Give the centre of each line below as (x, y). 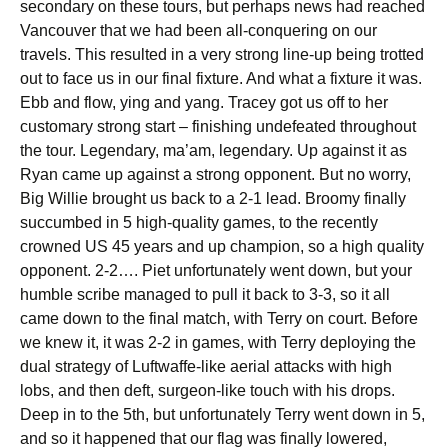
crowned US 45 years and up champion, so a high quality (222, 246)
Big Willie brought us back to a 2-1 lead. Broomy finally (213, 198)
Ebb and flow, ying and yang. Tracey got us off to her (204, 102)
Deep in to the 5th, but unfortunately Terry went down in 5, (222, 414)
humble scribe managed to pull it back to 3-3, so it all (205, 294)
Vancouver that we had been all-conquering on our (198, 30)
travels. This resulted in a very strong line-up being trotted (222, 54)
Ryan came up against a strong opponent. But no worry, (215, 174)
